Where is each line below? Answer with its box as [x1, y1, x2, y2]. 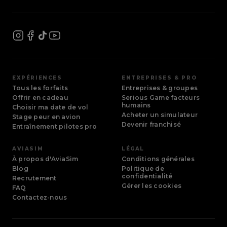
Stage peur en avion [12, 112, 81, 121]
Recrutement [12, 174, 57, 182]
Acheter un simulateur [122, 110, 198, 119]
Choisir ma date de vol [12, 103, 89, 111]
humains [122, 101, 151, 109]
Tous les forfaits [12, 84, 68, 92]
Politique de [122, 164, 164, 172]
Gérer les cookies [122, 181, 182, 190]
